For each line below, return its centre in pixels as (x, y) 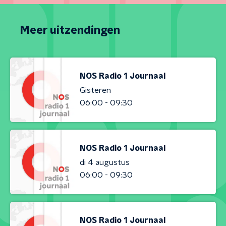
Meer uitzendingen (70, 30)
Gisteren (95, 90)
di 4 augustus (105, 162)
